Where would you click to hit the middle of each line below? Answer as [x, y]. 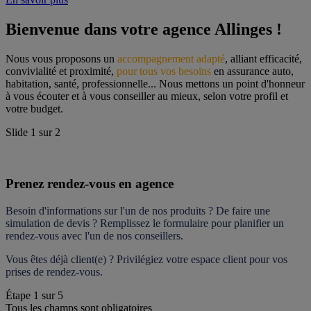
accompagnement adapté [171, 58]
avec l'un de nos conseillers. [121, 236]
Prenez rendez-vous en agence [90, 184]
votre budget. [34, 108]
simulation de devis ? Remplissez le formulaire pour [120, 224]
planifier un [259, 224]
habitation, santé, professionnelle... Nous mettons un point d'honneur [155, 83]
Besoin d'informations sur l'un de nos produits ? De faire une [138, 211]
